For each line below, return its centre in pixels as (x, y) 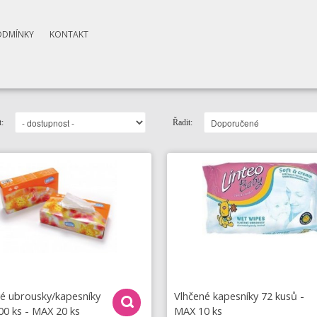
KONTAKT (69, 34)
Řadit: (183, 122)
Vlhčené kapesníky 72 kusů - (240, 295)
